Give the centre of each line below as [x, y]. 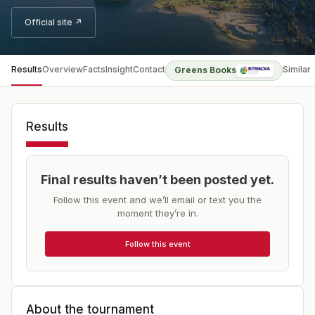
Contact [149, 69]
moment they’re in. [157, 213]
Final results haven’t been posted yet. [157, 180]
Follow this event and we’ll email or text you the [157, 200]
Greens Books [205, 70]
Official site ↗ [53, 22]
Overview [63, 69]
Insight [119, 69]
